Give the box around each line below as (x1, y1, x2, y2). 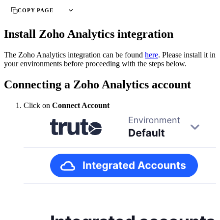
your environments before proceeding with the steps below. (4, 59, 187, 68)
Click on (24, 101, 52, 110)
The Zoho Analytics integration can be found (4, 51, 145, 59)
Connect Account (52, 101, 110, 110)
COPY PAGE (18, 7, 54, 14)
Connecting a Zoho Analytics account (4, 78, 191, 91)
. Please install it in (158, 51, 216, 59)
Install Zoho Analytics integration (4, 27, 173, 41)
